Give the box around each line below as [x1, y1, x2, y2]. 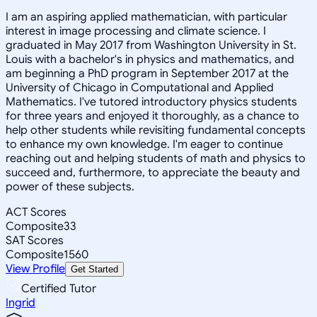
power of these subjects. [6, 179, 134, 194]
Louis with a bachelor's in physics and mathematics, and [6, 52, 294, 67]
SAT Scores [6, 233, 64, 248]
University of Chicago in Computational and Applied [6, 80, 274, 95]
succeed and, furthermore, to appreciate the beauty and [6, 165, 300, 180]
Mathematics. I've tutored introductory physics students [6, 94, 297, 109]
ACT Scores [6, 204, 67, 219]
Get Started [71, 263, 118, 275]
